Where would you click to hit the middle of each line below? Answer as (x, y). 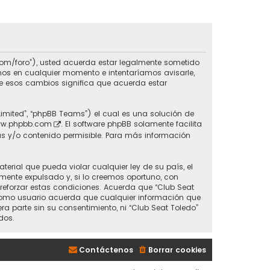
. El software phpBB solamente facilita (131, 124)
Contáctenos (106, 250)
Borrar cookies (177, 250)
